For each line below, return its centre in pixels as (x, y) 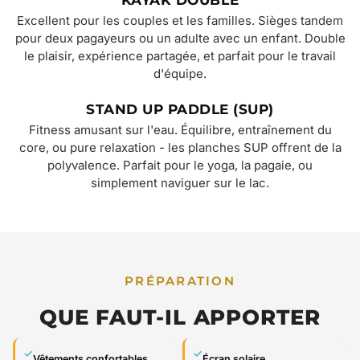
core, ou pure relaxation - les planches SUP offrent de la (180, 148)
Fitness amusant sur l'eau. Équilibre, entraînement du (180, 131)
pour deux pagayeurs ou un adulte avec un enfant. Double (180, 39)
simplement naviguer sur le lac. (180, 184)
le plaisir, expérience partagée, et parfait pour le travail (180, 57)
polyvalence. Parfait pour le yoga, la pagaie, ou (180, 166)
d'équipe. (180, 74)
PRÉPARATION (180, 282)
